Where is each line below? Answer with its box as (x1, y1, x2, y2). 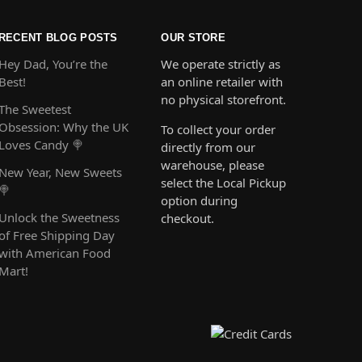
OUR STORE (161, 31, 226, 44)
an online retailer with (161, 74, 284, 90)
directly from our (161, 139, 256, 156)
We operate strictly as (161, 56, 281, 73)
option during (161, 192, 238, 209)
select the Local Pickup (161, 175, 287, 192)
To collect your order (161, 121, 276, 138)
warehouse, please (161, 157, 265, 174)
